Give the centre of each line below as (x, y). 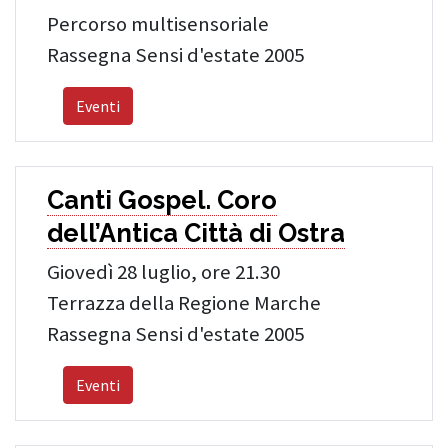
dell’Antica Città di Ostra (196, 233)
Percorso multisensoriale (158, 24)
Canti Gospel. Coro (162, 200)
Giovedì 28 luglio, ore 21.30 (163, 272)
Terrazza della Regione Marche (184, 303)
